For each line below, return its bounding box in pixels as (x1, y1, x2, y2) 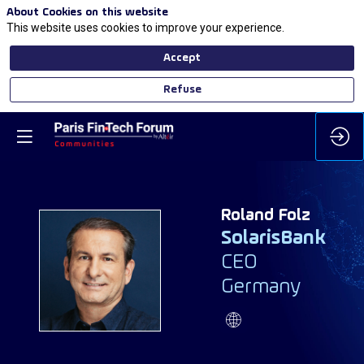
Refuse (162, 83, 201, 96)
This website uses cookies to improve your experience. (6, 20, 284, 34)
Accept (163, 51, 201, 64)
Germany (220, 277, 301, 298)
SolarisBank (220, 228, 326, 249)
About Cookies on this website (6, 6, 168, 19)
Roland (220, 207, 274, 225)
